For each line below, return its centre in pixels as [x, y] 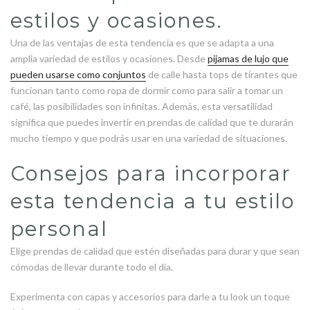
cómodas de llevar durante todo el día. [92, 267]
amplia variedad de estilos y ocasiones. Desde [109, 58]
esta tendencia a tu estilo [153, 201]
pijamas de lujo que [248, 58]
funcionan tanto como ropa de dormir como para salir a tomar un [147, 90]
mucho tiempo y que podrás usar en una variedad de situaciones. [149, 138]
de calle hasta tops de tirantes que [222, 74]
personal [59, 229]
